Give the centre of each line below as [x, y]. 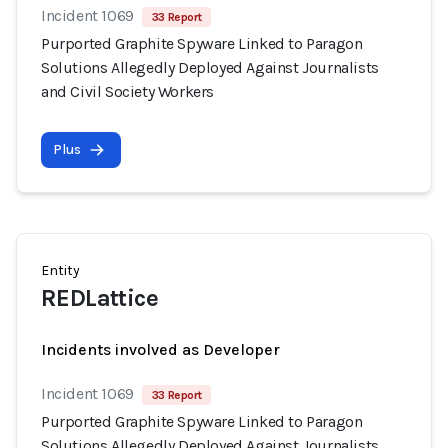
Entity [60, 270]
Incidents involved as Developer [160, 349]
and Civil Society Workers [128, 91]
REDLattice [99, 298]
